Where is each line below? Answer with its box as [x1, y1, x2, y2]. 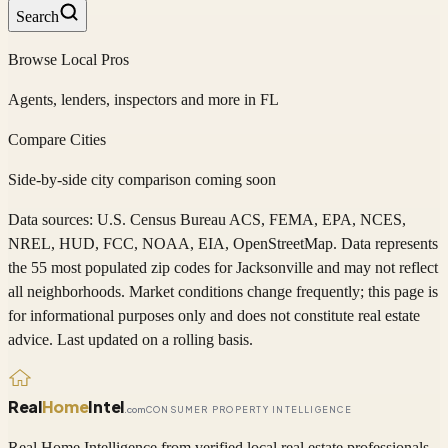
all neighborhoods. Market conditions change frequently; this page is [8, 282, 438, 300]
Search [16, 7, 59, 25]
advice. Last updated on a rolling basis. [8, 330, 253, 348]
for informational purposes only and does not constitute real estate [8, 306, 420, 324]
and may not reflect [313, 258, 438, 276]
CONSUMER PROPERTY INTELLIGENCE [145, 404, 352, 416]
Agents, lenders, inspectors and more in [8, 90, 260, 108]
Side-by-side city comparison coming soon [8, 170, 276, 188]
